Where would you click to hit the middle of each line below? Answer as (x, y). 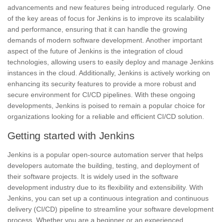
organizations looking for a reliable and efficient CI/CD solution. (106, 116)
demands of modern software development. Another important (105, 40)
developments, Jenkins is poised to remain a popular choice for (106, 105)
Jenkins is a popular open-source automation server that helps (105, 155)
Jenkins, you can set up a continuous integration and (91, 198)
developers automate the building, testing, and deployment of (103, 166)
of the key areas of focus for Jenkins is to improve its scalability (106, 18)
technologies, (28, 62)
